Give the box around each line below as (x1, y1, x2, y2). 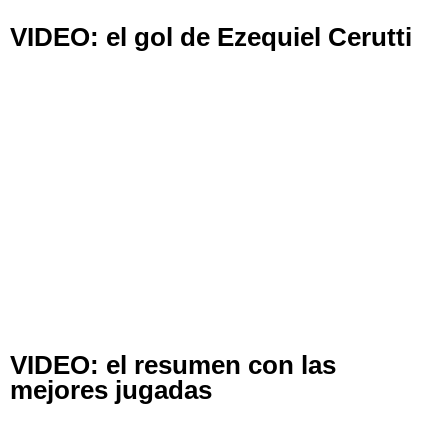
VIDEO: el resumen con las (10, 351, 336, 380)
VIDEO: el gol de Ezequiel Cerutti (10, 22, 412, 51)
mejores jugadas (10, 376, 212, 405)
